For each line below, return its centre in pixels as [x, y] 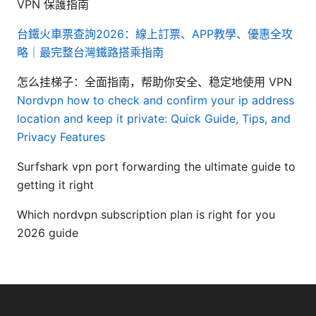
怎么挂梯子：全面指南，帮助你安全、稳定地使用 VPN [154, 82]
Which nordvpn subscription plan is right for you [146, 215]
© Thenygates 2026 [57, 307]
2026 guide [48, 233]
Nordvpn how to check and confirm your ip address [156, 101]
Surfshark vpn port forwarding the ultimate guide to [156, 167]
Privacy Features [61, 137]
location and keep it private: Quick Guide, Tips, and [154, 119]
